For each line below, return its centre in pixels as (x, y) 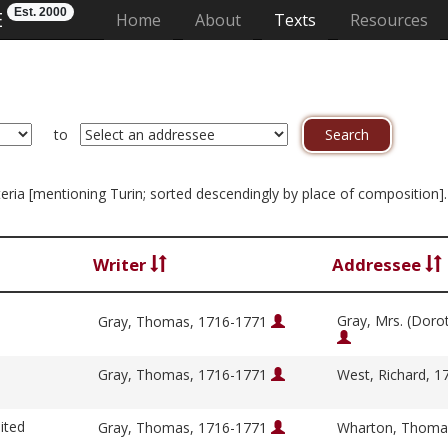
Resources (388, 20)
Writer (121, 265)
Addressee (378, 265)
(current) (193, 19)
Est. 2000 (40, 12)
